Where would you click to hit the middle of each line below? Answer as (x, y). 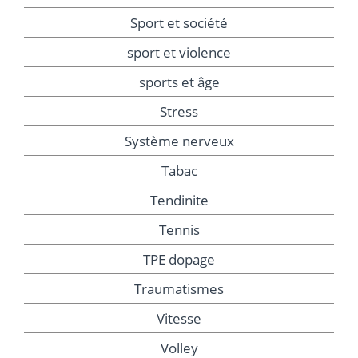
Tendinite (179, 201)
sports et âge (179, 82)
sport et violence (179, 53)
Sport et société (179, 23)
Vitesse (179, 319)
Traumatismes (179, 289)
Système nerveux (179, 141)
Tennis (179, 230)
